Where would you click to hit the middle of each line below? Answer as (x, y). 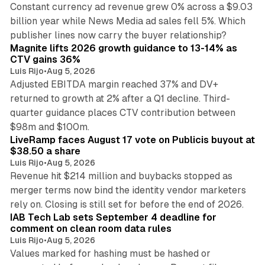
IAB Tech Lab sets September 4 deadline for (113, 218)
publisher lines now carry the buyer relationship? (118, 35)
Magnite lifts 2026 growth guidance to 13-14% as (123, 49)
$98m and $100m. (49, 127)
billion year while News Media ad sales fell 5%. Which (127, 21)
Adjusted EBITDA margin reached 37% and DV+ (114, 85)
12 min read (224, 120)
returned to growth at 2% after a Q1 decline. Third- (120, 99)
